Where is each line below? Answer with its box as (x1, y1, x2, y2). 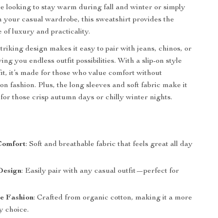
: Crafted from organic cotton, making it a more (34, 194, 193, 202)
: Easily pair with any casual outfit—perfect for (21, 167, 180, 175)
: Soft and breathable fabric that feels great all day (26, 141, 193, 148)
